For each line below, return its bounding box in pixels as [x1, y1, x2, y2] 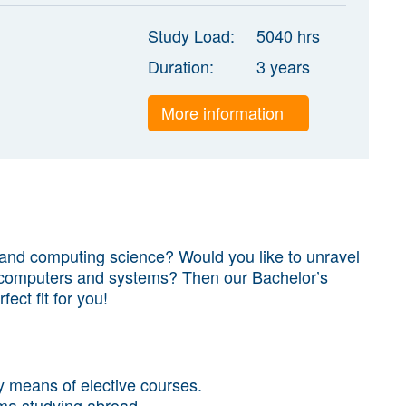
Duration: [147, 53, 214, 78]
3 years [256, 53, 310, 78]
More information [160, 100, 288, 124]
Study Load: [147, 23, 235, 47]
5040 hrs [256, 23, 320, 47]
